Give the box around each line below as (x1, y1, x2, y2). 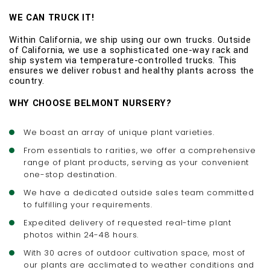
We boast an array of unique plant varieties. (24, 127, 215, 138)
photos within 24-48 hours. (24, 229, 139, 240)
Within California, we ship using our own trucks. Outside (9, 34, 251, 45)
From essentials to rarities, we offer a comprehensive (24, 145, 256, 156)
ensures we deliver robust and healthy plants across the (9, 65, 254, 76)
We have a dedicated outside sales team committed (24, 187, 254, 198)
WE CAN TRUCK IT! (9, 12, 98, 23)
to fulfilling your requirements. (24, 199, 152, 210)
